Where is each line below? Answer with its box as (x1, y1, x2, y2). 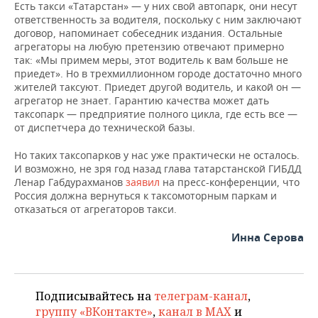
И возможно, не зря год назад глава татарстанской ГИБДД (14, 161, 302, 175)
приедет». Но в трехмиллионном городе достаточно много (14, 66, 302, 80)
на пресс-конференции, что (163, 175, 300, 189)
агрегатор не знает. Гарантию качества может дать (14, 93, 269, 107)
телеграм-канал (154, 287, 248, 304)
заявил (126, 175, 163, 189)
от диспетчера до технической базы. (14, 120, 195, 134)
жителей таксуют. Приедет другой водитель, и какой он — (14, 79, 301, 94)
